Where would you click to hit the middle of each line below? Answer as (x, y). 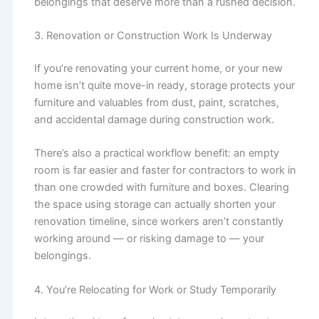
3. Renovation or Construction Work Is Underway (153, 36)
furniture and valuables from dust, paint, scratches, (156, 102)
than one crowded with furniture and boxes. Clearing (161, 188)
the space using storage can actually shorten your (155, 205)
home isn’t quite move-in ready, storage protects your (164, 85)
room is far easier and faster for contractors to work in (165, 171)
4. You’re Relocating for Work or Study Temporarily (155, 289)
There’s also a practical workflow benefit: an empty (156, 153)
